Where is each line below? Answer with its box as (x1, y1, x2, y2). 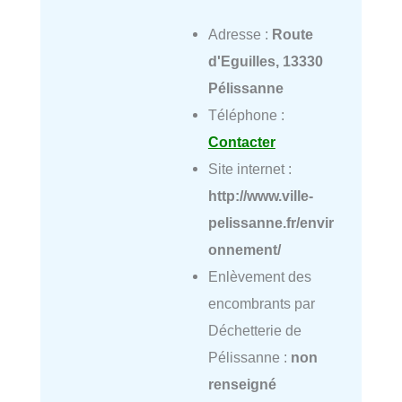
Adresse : (207, 26, 272, 43)
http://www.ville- (207, 188, 313, 205)
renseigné (207, 376, 276, 393)
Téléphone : (207, 107, 284, 124)
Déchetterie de (207, 322, 301, 339)
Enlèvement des (207, 268, 311, 285)
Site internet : (207, 161, 292, 178)
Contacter (207, 134, 275, 151)
